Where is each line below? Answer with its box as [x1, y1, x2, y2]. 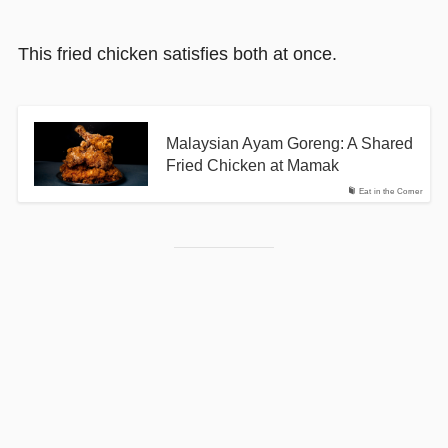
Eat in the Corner [358, 187, 423, 197]
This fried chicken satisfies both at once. [17, 44, 337, 65]
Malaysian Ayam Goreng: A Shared [165, 134, 413, 153]
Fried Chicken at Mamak [165, 156, 339, 175]
